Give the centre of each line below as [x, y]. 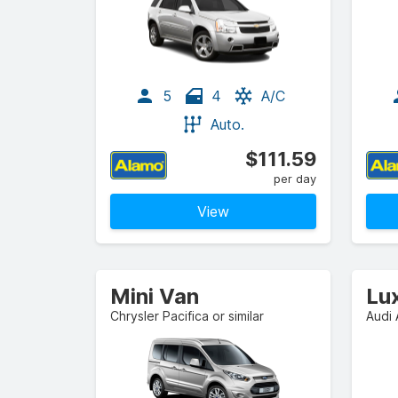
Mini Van [155, 296]
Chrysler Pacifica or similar [187, 316]
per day [295, 179]
